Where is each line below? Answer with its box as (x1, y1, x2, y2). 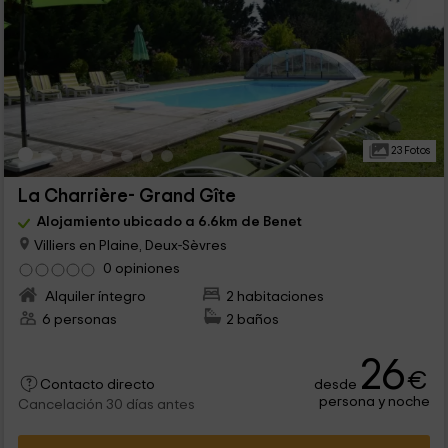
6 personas (41, 312, 117, 327)
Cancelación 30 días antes (17, 398, 195, 412)
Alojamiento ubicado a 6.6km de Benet (36, 213, 302, 229)
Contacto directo (39, 378, 155, 392)
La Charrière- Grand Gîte (17, 186, 236, 206)
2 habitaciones (226, 289, 325, 304)
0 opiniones (102, 261, 180, 276)
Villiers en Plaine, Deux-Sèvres (30, 237, 227, 253)
